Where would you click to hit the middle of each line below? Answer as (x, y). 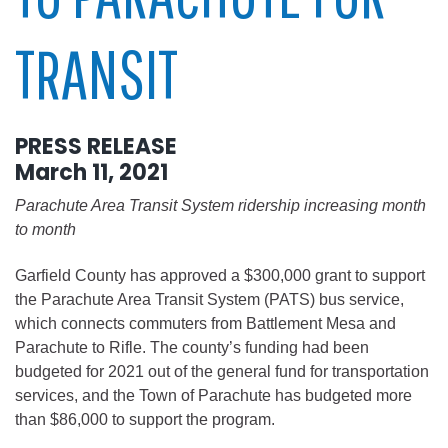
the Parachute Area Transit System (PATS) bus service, (209, 299)
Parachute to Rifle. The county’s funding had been (192, 347)
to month (45, 229)
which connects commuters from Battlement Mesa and (205, 323)
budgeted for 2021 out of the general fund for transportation (222, 371)
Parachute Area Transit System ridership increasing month (220, 205)
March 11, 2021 (91, 172)
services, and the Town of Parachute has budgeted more (213, 395)
